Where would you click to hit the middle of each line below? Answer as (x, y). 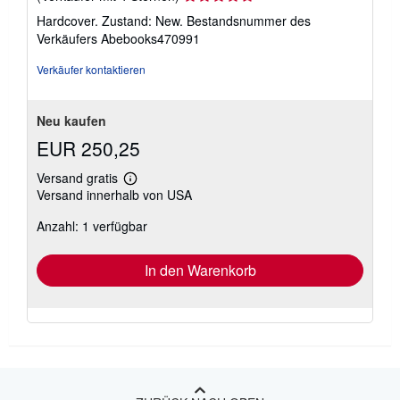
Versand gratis (77, 178)
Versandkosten (167, 224)
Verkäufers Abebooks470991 (118, 38)
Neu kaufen (71, 121)
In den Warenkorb (200, 270)
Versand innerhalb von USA (114, 195)
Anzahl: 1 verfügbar (92, 226)
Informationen (164, 197)
